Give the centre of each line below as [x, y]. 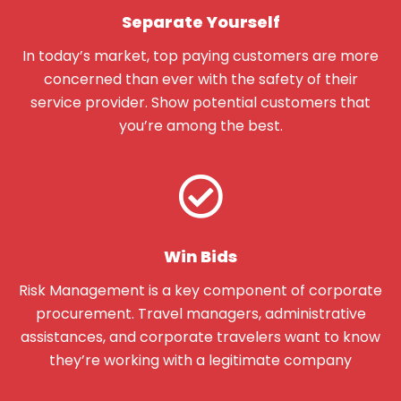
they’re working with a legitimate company [200, 360]
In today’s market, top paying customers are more [200, 55]
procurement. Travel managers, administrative [200, 313]
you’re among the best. [200, 125]
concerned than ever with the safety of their [200, 79]
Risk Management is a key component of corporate [200, 290]
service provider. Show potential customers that [200, 102]
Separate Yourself [200, 21]
